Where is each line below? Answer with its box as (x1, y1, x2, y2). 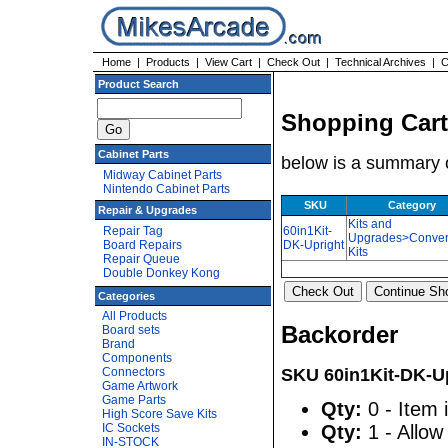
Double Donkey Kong (103, 266, 220, 280)
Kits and (348, 217, 392, 231)
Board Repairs (103, 238, 182, 252)
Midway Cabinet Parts (103, 168, 222, 182)
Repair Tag (103, 224, 163, 238)
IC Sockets (102, 421, 160, 435)
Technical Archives (335, 56, 426, 68)
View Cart (205, 56, 252, 68)
